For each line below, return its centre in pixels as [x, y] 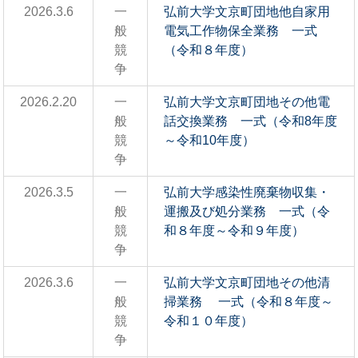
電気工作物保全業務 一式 [241, 31]
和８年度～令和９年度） [234, 231]
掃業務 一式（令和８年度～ [249, 302]
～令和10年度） [209, 141]
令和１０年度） [209, 321]
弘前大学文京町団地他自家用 [247, 12]
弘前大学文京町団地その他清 [247, 283]
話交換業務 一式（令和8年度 [251, 121]
